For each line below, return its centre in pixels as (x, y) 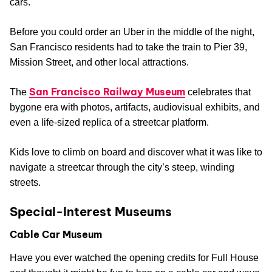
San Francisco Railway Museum (107, 92)
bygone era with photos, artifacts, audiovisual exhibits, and (135, 107)
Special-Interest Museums (91, 212)
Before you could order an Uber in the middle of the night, (132, 32)
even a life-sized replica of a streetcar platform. (109, 123)
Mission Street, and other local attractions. (99, 63)
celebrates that (218, 92)
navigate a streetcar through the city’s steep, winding (122, 168)
